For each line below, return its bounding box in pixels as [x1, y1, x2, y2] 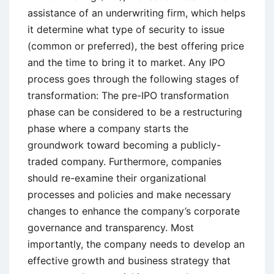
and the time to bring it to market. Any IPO [28, 56, 225, 68]
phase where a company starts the [28, 122, 188, 135]
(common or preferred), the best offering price [28, 39, 244, 52]
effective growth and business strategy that [28, 254, 231, 267]
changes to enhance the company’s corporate [28, 204, 240, 217]
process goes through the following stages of [28, 72, 239, 85]
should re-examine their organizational [28, 171, 206, 184]
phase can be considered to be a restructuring [28, 105, 242, 118]
